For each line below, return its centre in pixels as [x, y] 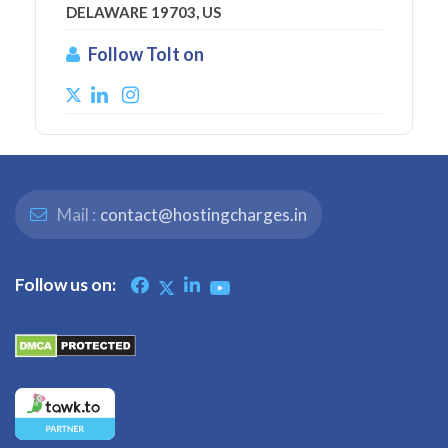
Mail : [75, 215]
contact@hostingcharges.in [203, 215]
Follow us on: [65, 285]
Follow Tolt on [146, 54]
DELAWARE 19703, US [143, 12]
